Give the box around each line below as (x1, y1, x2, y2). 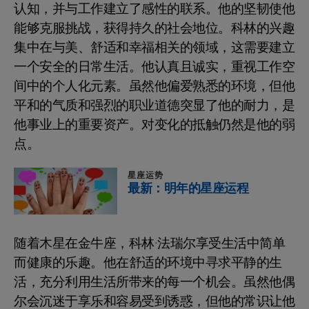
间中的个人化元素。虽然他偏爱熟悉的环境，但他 (14, 76, 295, 96)
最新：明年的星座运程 (128, 179, 248, 198)
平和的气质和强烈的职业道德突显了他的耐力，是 (14, 95, 295, 115)
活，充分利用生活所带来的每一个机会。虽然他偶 (14, 272, 295, 292)
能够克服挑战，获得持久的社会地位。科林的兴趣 (14, 18, 295, 38)
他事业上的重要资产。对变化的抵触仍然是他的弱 (14, 114, 295, 134)
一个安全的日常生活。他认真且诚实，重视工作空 (14, 57, 295, 77)
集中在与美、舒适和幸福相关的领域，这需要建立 (14, 37, 295, 57)
